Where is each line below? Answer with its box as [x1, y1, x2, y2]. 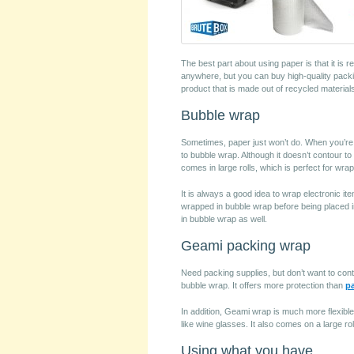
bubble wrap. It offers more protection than [181, 281, 345, 290]
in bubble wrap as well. [181, 214, 267, 224]
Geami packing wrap [181, 238, 311, 254]
